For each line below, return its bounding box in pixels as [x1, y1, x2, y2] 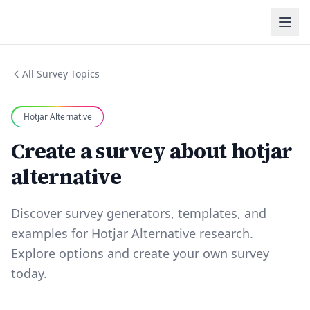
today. [11, 265, 47, 282]
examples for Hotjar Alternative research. [11, 225, 253, 241]
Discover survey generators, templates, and [11, 205, 266, 221]
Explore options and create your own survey [11, 245, 269, 262]
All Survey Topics [22, 67, 100, 80]
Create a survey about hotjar [11, 137, 292, 165]
